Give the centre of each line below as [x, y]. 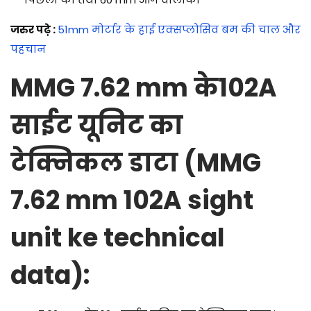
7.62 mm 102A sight [132, 201]
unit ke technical [118, 238]
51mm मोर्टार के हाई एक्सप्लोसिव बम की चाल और [179, 30]
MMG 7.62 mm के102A [144, 88]
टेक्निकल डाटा [94, 163]
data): [53, 276]
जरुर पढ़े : [33, 30]
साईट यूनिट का [97, 126]
